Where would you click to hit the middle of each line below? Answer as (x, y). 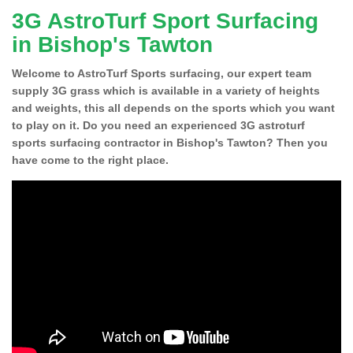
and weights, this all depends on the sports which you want (173, 108)
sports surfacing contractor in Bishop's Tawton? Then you (170, 142)
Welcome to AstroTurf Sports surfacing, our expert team (162, 73)
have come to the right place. (90, 160)
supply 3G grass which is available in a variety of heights (166, 90)
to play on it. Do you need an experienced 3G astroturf (158, 125)
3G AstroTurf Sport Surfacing (165, 20)
